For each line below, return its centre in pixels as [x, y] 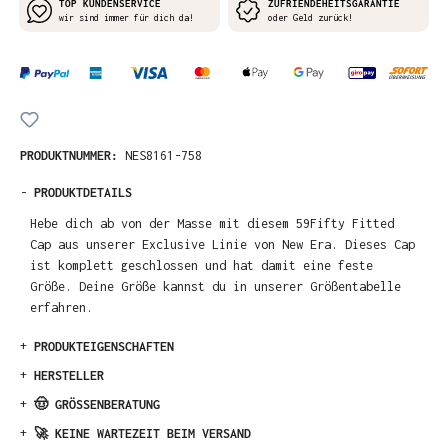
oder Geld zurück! [310, 18]
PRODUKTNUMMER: [72, 155]
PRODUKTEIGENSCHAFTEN [104, 347]
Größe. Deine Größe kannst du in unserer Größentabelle [216, 286]
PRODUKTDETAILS [83, 192]
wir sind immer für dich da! [126, 18]
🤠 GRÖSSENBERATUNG [97, 405]
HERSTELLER [69, 376]
